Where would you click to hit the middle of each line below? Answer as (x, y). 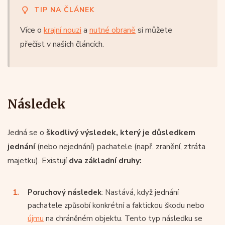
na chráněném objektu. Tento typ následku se (123, 218)
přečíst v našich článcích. (62, 44)
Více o (32, 30)
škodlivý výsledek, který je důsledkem (121, 132)
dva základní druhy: (105, 160)
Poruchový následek (65, 192)
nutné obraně (113, 30)
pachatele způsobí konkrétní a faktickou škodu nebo (116, 205)
